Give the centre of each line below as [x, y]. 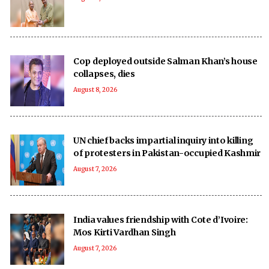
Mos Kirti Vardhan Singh [125, 232]
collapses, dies [104, 74]
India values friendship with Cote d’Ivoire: [161, 219]
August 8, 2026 [95, 89]
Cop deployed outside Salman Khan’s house [165, 61]
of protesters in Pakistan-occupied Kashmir [167, 153]
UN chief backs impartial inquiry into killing [163, 140]
